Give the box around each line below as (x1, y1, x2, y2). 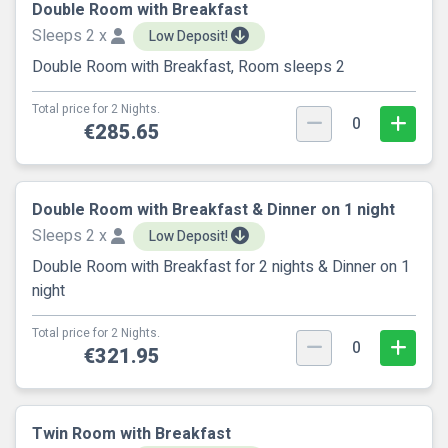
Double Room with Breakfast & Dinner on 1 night (32, 198, 395, 222)
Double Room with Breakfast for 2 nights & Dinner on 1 (32, 255, 410, 279)
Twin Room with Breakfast (32, 422, 231, 446)
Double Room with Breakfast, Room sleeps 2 (32, 55, 345, 79)
